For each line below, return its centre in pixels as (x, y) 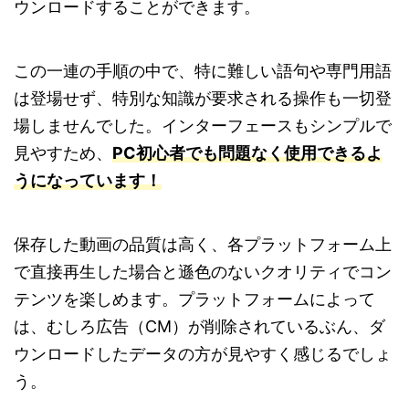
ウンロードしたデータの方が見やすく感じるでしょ (203, 354)
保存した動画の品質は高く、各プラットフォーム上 (203, 245)
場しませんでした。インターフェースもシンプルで (203, 126)
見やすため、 (63, 153)
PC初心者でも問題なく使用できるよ (247, 153)
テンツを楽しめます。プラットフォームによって (194, 299)
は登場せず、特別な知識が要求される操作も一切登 (203, 99)
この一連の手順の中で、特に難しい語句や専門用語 (203, 71)
